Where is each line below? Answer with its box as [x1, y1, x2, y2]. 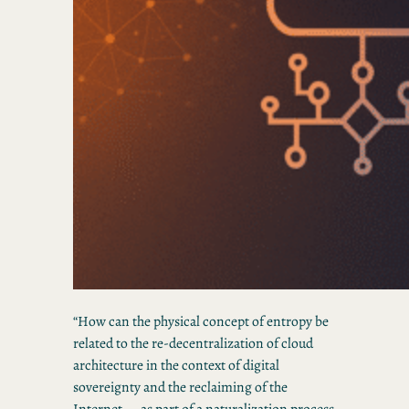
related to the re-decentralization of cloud [73, 333, 313, 353]
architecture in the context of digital [73, 355, 279, 375]
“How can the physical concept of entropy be [73, 311, 329, 331]
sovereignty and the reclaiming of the [73, 377, 288, 397]
